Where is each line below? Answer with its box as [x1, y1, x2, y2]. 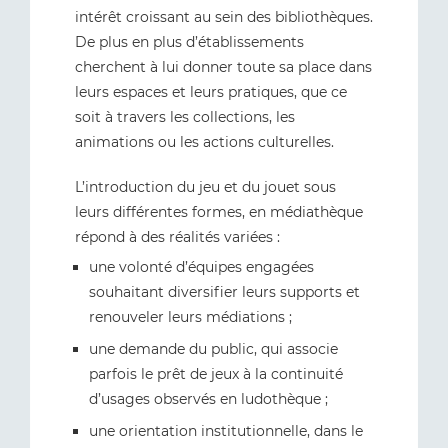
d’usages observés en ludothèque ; [89, 389, 328, 408]
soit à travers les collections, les [75, 107, 295, 126]
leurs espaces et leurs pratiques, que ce [75, 82, 347, 101]
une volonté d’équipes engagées [89, 257, 314, 276]
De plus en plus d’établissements [75, 32, 304, 51]
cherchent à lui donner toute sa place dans [75, 57, 372, 76]
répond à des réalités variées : [75, 227, 280, 246]
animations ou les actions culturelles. [75, 132, 334, 151]
